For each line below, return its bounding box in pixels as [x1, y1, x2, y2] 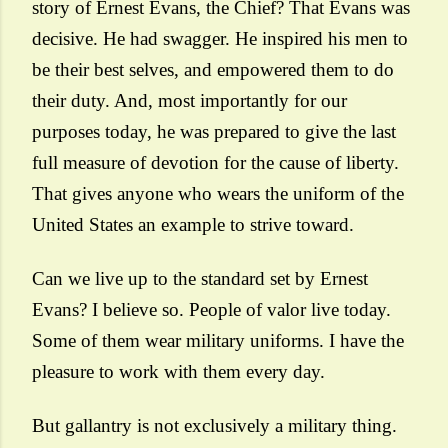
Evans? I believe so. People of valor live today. [32, 299, 391, 320]
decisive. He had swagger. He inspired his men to [32, 28, 408, 49]
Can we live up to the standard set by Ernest [32, 268, 368, 289]
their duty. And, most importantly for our [32, 90, 347, 111]
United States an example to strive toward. [32, 214, 354, 235]
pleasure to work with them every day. [32, 361, 325, 382]
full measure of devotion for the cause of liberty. [32, 152, 399, 173]
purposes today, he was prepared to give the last [32, 121, 396, 142]
